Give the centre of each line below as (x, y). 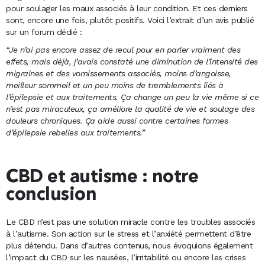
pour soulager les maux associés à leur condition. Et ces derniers (127, 8)
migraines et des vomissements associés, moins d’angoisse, (119, 73)
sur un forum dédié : (44, 32)
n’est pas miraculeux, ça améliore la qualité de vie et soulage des (130, 109)
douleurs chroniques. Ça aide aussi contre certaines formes (117, 120)
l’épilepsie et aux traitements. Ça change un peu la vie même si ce (132, 97)
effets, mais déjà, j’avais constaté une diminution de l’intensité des (132, 61)
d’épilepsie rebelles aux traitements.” (75, 132)
